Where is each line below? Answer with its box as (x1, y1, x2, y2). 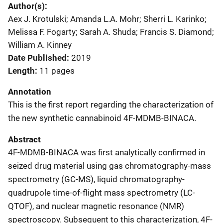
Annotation (8, 86, 51, 97)
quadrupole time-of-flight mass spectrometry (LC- (8, 187, 195, 198)
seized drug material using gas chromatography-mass (8, 160, 211, 171)
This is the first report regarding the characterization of (8, 99, 214, 110)
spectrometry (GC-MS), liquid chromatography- (8, 174, 185, 184)
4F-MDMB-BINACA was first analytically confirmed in (8, 147, 205, 157)
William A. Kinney (8, 39, 72, 50)
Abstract (8, 134, 41, 144)
